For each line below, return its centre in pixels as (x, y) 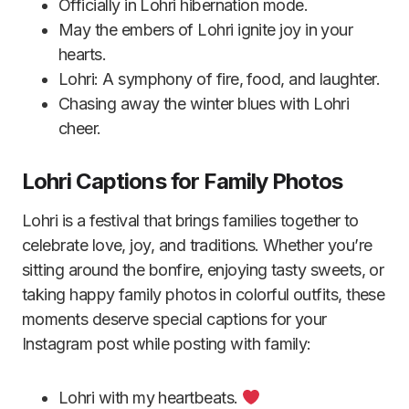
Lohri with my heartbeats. (150, 398)
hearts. (83, 54)
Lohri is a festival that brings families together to (190, 220)
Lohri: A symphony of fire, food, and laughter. (220, 79)
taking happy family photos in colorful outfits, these (204, 294)
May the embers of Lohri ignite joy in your (206, 30)
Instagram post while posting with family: (167, 344)
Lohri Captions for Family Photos (183, 181)
